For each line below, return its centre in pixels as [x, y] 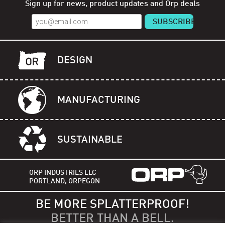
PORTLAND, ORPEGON [65, 181]
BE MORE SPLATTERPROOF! [113, 205]
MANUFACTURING [99, 100]
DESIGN [75, 61]
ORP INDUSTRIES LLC [63, 173]
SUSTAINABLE [90, 140]
